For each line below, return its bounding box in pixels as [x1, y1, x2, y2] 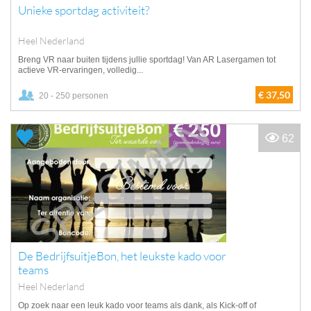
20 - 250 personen [39, 91, 108, 101]
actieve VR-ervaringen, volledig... [18, 65, 143, 75]
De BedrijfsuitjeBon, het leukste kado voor [18, 249, 226, 263]
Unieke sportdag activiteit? [18, 3, 149, 17]
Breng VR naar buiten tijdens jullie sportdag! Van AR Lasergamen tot [18, 55, 276, 65]
